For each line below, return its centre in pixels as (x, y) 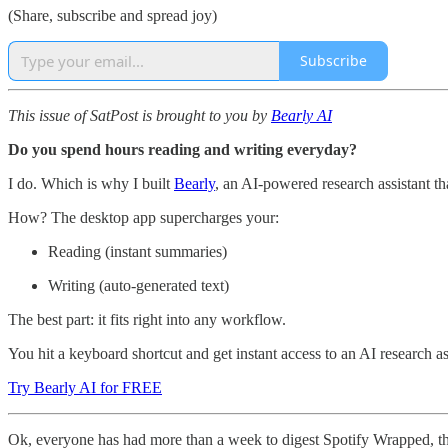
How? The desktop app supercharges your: (143, 217)
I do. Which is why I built (91, 183)
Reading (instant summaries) (137, 251)
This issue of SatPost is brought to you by (139, 115)
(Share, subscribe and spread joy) (112, 15)
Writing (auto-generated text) (138, 285)
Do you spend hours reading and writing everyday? (182, 149)
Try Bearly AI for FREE (85, 387)
